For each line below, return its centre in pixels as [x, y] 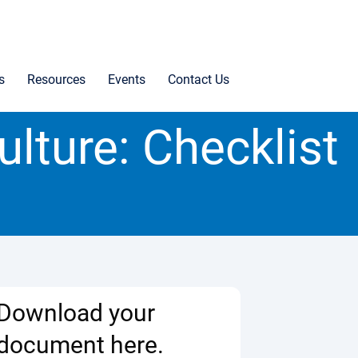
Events [127, 80]
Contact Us [199, 80]
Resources [56, 80]
